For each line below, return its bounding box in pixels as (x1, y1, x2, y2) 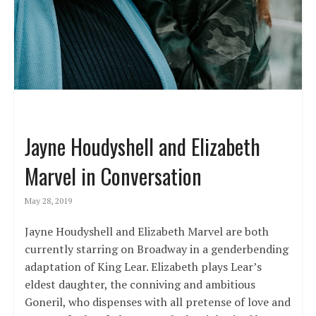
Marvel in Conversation (24, 160, 202, 193)
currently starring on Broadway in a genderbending (24, 241, 288, 257)
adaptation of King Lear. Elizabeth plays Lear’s (24, 259, 262, 275)
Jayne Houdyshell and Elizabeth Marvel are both (24, 224, 269, 240)
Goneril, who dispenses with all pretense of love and (24, 294, 291, 310)
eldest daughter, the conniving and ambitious (24, 276, 255, 293)
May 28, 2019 (24, 195, 72, 207)
